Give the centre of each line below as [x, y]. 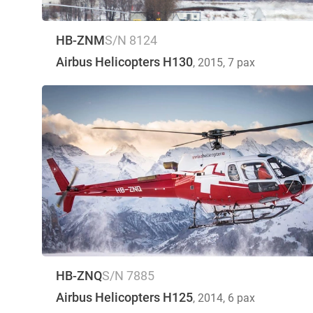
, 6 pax [239, 298]
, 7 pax [239, 62]
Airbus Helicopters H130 [124, 61]
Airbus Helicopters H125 [124, 297]
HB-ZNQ [79, 275]
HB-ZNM [80, 40]
